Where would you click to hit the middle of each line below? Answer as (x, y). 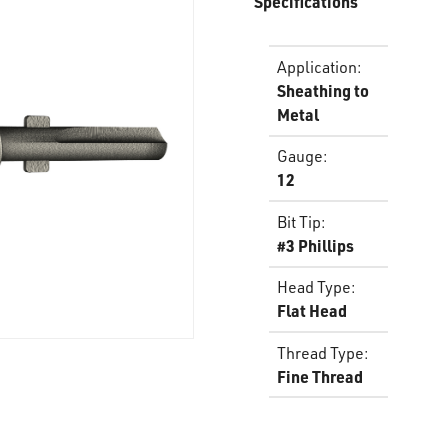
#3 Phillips (315, 245)
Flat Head (312, 310)
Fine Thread (320, 376)
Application (317, 66)
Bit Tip (299, 221)
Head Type (314, 287)
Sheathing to (323, 90)
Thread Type (320, 352)
